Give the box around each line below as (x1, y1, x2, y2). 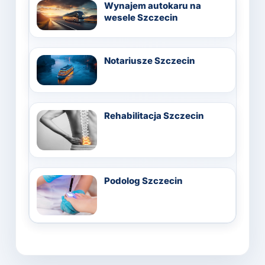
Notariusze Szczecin (104, 54, 195, 66)
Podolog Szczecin (104, 174, 183, 186)
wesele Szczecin (104, 11, 178, 23)
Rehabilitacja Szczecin (104, 109, 204, 121)
